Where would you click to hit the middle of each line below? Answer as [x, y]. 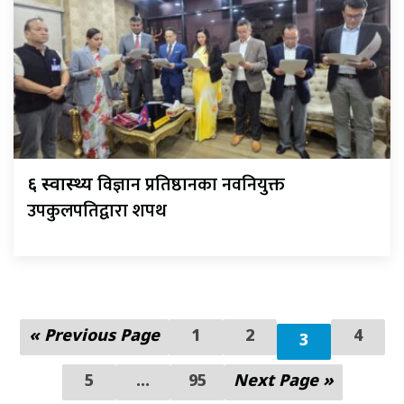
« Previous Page [94, 337]
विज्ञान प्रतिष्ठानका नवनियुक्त [191, 185]
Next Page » [283, 382]
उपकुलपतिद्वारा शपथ [97, 211]
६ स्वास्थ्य [62, 186]
